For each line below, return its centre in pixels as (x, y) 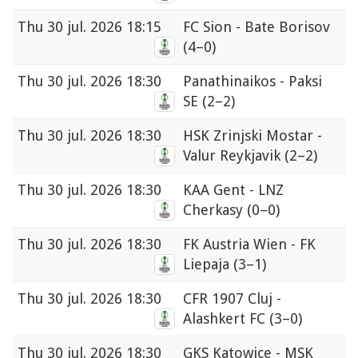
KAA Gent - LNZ (233, 190)
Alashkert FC (226, 319)
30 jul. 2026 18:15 (104, 27)
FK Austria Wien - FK (249, 245)
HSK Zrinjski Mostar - (253, 136)
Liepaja (208, 265)
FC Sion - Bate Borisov (257, 27)
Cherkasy (215, 210)
